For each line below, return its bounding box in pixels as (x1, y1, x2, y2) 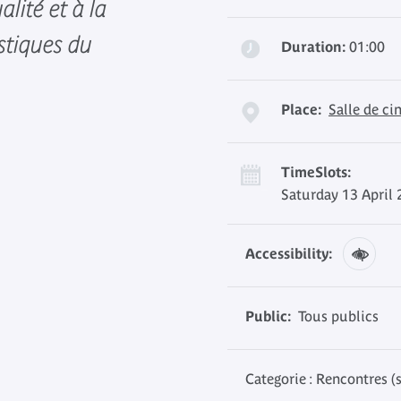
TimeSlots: (281, 164, 351, 180)
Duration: (281, 38, 346, 55)
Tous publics (291, 308, 379, 324)
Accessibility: (245, 245, 332, 261)
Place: (281, 101, 321, 117)
